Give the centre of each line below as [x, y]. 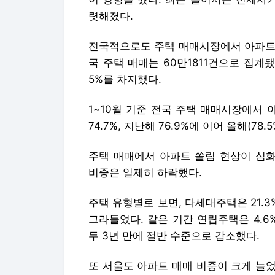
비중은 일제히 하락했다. [145, 172]
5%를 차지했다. [125, 79]
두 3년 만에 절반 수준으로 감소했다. [174, 236]
